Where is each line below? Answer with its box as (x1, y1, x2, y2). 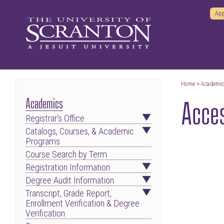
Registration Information (25, 161, 110, 173)
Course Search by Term (25, 148, 107, 160)
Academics (25, 94, 63, 110)
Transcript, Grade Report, (25, 187, 112, 199)
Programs (25, 135, 60, 147)
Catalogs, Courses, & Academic (25, 125, 134, 137)
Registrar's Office (25, 112, 85, 124)
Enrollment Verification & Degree (25, 197, 140, 209)
